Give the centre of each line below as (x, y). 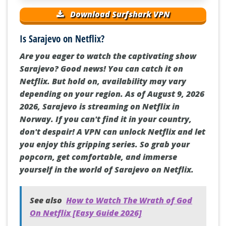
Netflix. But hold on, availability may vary (103, 81)
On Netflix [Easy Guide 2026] (86, 213)
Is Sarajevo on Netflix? (62, 39)
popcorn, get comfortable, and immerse (98, 157)
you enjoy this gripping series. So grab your (105, 144)
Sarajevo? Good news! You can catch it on (101, 68)
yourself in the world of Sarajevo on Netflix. (107, 169)
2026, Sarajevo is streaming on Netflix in (100, 106)
